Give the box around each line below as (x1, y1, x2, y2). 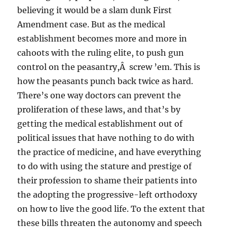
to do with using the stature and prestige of (17, 161, 192, 171)
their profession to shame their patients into (17, 175, 198, 185)
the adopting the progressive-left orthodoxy (17, 189, 198, 200)
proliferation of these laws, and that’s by (17, 104, 181, 115)
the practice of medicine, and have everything (17, 146, 202, 157)
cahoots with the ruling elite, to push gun (17, 47, 184, 58)
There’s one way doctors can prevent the (17, 90, 181, 100)
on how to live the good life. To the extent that (17, 203, 206, 214)
